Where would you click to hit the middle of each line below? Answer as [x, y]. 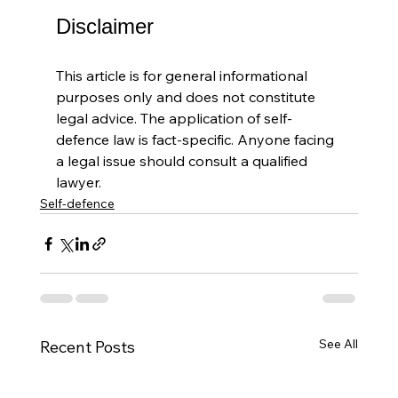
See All [339, 344]
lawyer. [78, 183]
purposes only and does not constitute [187, 97]
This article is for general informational [183, 76]
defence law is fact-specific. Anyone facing [196, 140]
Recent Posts [87, 347]
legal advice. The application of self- [174, 119]
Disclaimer [104, 27]
